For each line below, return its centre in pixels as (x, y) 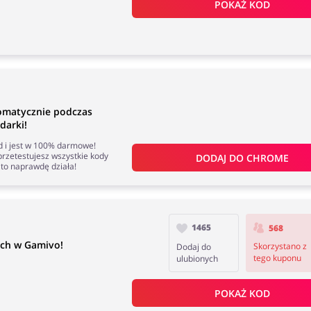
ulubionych (197, 259)
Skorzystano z (280, 246)
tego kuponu (277, 258)
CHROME (268, 158)
